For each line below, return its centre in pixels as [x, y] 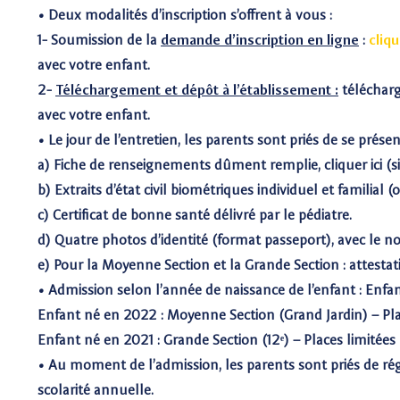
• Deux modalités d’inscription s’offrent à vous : [185, 15]
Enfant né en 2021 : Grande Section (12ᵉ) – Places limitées [217, 340]
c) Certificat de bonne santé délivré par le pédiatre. [195, 215]
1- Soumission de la [99, 40]
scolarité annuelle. [96, 390]
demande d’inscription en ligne [260, 40]
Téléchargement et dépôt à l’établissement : [197, 90]
